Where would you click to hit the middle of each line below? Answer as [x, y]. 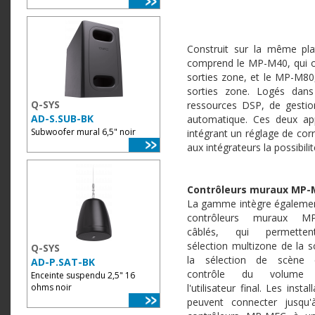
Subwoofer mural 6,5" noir [83, 132]
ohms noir [51, 287]
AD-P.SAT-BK [63, 262]
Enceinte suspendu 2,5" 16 [83, 275]
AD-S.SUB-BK [62, 118]
